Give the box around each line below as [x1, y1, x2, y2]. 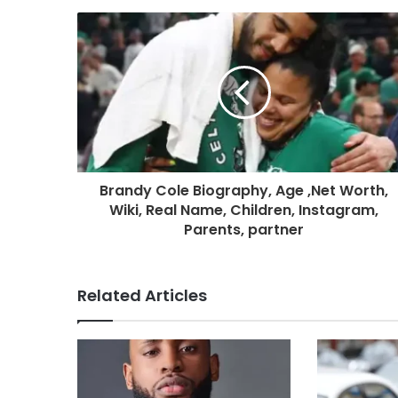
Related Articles [77, 283, 207, 306]
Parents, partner [184, 219, 304, 240]
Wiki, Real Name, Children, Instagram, [109, 199, 378, 220]
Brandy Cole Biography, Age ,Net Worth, [99, 179, 388, 201]
